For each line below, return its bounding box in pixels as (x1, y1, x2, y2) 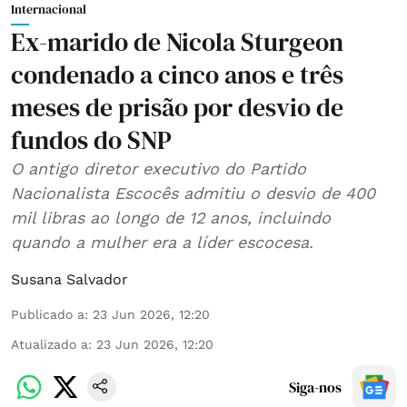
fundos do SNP (11, 122, 172, 157)
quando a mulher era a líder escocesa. (11, 232, 313, 252)
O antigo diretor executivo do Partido (11, 158, 306, 178)
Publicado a (11, 306, 84, 322)
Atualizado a (11, 336, 88, 352)
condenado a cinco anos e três (11, 56, 343, 92)
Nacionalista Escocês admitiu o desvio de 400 (11, 183, 375, 203)
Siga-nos (289, 376, 342, 397)
